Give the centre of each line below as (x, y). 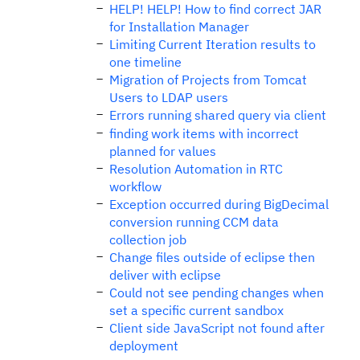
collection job (148, 239)
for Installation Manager (179, 27)
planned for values (163, 151)
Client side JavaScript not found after (217, 328)
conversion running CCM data (194, 222)
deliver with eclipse (165, 275)
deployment (144, 346)
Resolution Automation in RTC (196, 169)
